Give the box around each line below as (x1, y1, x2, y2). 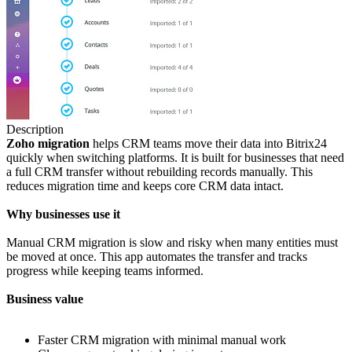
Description (6, 123, 64, 137)
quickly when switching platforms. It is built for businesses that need (6, 151, 344, 165)
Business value (6, 292, 83, 306)
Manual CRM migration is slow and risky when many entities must (6, 236, 338, 250)
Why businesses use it (6, 207, 120, 222)
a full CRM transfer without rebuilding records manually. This (6, 165, 313, 179)
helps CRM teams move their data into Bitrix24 (90, 137, 327, 151)
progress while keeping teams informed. (6, 264, 203, 278)
